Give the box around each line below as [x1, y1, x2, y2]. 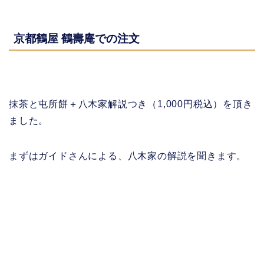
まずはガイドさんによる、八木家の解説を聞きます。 [9, 151, 247, 161]
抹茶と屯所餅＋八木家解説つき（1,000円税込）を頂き [9, 99, 253, 110]
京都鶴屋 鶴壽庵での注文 [14, 32, 140, 45]
